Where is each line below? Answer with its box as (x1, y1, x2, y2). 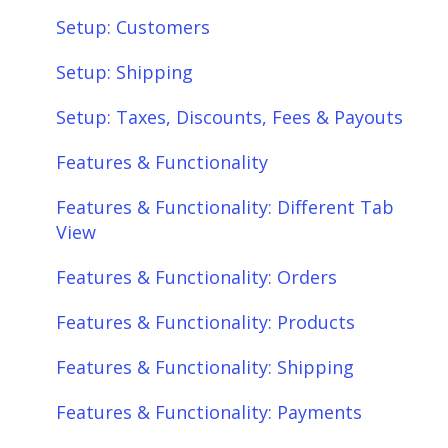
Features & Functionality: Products (56, 309, 355, 334)
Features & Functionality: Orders (56, 264, 337, 289)
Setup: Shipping (56, 59, 193, 84)
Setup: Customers (56, 14, 210, 39)
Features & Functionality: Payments (56, 399, 362, 424)
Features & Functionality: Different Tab (56, 194, 394, 219)
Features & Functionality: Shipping (56, 354, 354, 379)
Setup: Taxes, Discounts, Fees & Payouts (56, 104, 403, 129)
